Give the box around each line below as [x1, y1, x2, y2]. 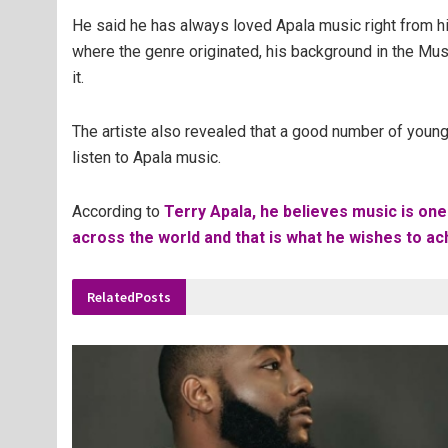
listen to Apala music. [72, 148, 221, 168]
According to [72, 202, 164, 222]
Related [87, 288, 135, 307]
